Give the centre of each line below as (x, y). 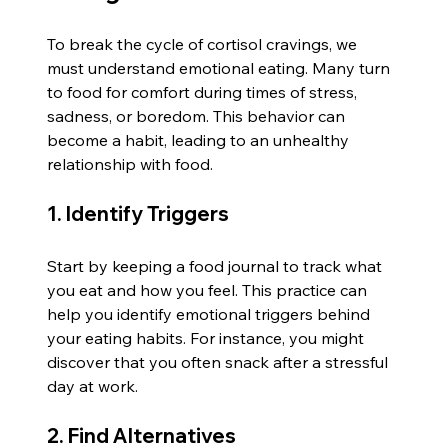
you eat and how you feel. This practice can (209, 289)
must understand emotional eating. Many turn (221, 67)
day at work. (93, 385)
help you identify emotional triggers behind (211, 313)
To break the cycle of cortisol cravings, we (204, 43)
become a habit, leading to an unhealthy (200, 139)
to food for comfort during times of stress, (204, 91)
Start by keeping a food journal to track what (217, 265)
